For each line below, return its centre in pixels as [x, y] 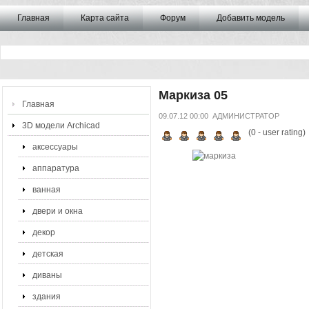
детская [48, 254]
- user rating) [280, 132]
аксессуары [55, 147]
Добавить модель [251, 18]
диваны [47, 275]
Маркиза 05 [193, 95]
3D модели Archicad [61, 126]
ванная [47, 190]
